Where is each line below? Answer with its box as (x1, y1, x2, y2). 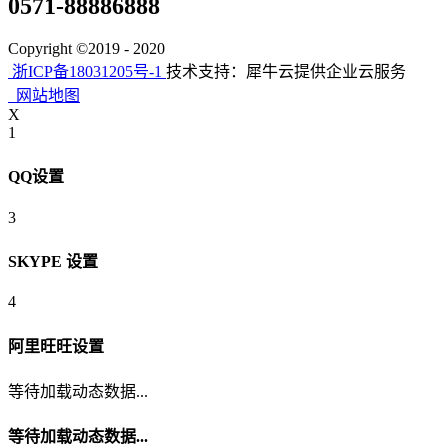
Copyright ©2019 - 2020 (8, 40, 165, 58)
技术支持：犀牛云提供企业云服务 (166, 63, 406, 81)
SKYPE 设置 (8, 253, 98, 271)
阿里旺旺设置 (8, 337, 104, 355)
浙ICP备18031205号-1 (8, 63, 162, 81)
